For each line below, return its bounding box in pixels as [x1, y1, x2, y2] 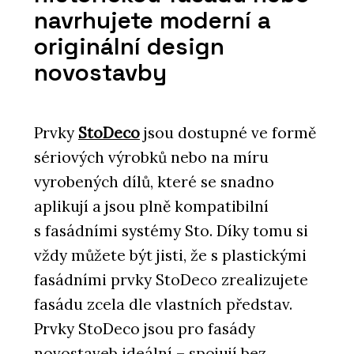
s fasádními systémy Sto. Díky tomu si [34, 221, 308, 241]
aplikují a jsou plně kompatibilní [34, 197, 269, 217]
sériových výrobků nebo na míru [34, 148, 269, 168]
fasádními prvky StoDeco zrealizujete [34, 270, 308, 290]
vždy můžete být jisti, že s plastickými [34, 246, 307, 265]
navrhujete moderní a [34, 5, 271, 36]
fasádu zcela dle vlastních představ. [34, 295, 292, 314]
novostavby [34, 57, 167, 88]
